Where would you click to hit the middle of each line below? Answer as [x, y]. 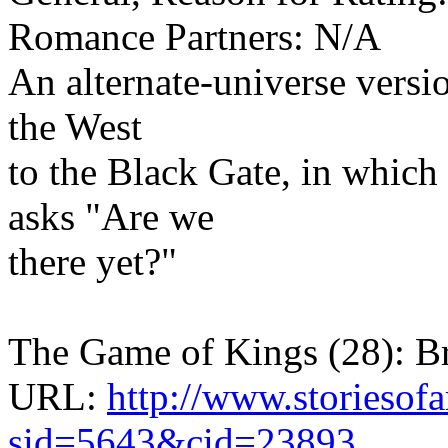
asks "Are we [111, 216]
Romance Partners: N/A [194, 36]
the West [75, 126]
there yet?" [92, 261]
